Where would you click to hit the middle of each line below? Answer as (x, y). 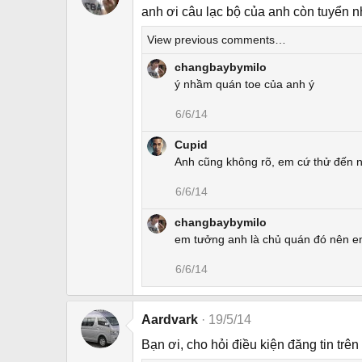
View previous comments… (217, 40)
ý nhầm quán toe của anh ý (244, 84)
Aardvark (170, 320)
